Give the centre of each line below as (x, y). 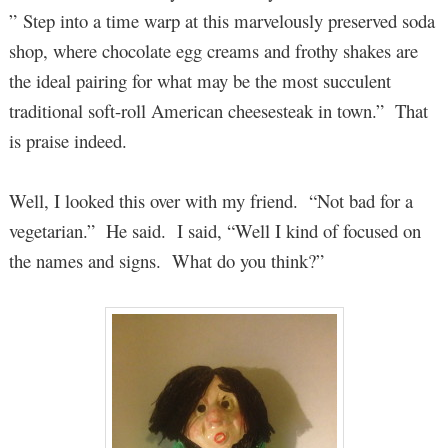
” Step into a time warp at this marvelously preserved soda (221, 20)
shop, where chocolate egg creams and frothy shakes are (213, 50)
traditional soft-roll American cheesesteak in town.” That (218, 110)
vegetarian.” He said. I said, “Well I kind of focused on (214, 231)
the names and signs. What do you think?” (166, 261)
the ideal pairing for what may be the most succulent (199, 80)
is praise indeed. (67, 140)
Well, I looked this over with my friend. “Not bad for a (210, 201)
